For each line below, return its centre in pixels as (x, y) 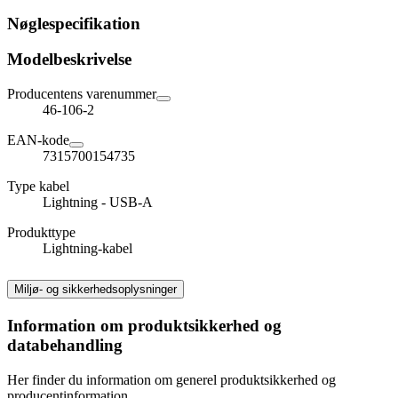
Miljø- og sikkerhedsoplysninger (96, 289)
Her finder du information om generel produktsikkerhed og (171, 379)
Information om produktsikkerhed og (144, 325)
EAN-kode (38, 140)
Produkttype (41, 233)
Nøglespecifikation (74, 23)
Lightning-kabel (88, 249)
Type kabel (38, 187)
